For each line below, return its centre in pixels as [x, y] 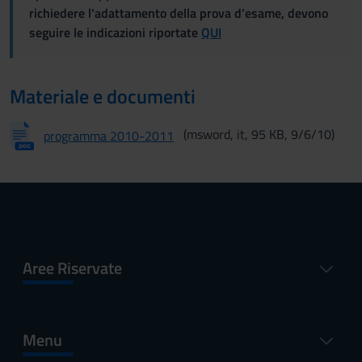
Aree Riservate [72, 267]
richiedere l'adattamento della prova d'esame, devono [179, 13]
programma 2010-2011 [109, 135]
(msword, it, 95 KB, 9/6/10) [259, 134]
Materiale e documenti [103, 96]
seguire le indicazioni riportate [115, 32]
